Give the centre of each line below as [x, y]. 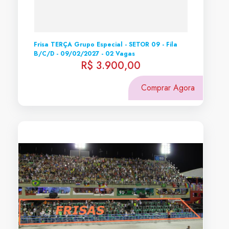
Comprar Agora [168, 88]
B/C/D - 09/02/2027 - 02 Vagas [84, 54]
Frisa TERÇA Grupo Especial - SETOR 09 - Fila [106, 44]
